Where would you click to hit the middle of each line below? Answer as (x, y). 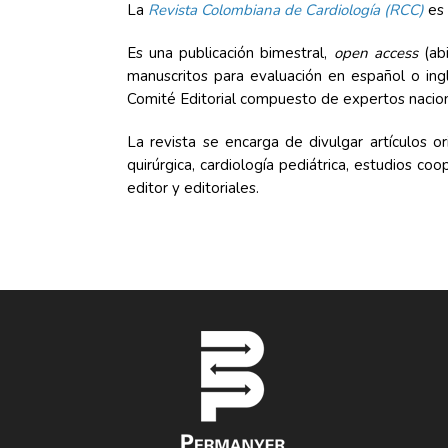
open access (375, 53)
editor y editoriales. (193, 188)
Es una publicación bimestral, (230, 53)
